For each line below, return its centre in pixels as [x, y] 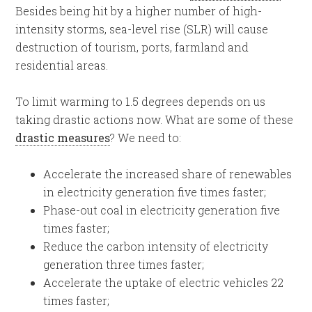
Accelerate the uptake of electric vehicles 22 [164, 282]
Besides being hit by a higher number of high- [139, 11]
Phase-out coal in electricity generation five [162, 210]
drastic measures [63, 138]
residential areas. [62, 65]
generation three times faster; [124, 264]
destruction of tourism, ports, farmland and [132, 47]
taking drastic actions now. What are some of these [155, 119]
